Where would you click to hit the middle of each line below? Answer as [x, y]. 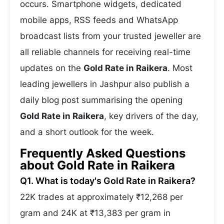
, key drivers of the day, [151, 116]
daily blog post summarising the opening [101, 100]
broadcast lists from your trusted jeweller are [110, 36]
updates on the [52, 68]
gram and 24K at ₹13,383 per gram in [95, 213]
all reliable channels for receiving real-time [105, 52]
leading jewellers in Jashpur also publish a [105, 84]
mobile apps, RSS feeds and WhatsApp [99, 20]
